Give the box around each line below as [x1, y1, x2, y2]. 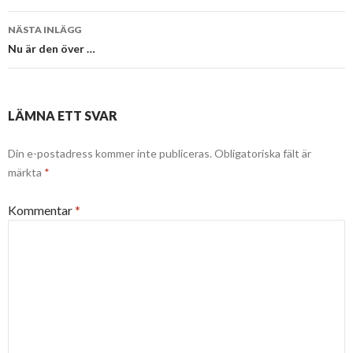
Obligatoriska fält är [214, 147, 311, 161]
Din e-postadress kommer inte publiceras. [8, 147, 212, 161]
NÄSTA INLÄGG [8, 24, 81, 36]
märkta [8, 165, 44, 180]
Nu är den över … [8, 42, 95, 56]
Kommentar [8, 203, 75, 218]
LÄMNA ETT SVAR [8, 108, 117, 124]
